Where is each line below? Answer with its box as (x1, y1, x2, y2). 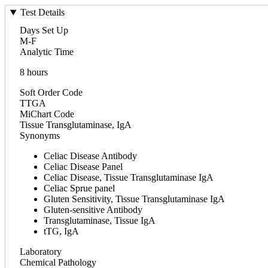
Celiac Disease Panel (44, 161, 123, 172)
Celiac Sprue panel (44, 182, 115, 193)
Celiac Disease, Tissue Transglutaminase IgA (44, 172, 214, 182)
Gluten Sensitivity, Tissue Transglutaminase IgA (44, 193, 225, 204)
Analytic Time (20, 46, 74, 57)
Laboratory (20, 246, 62, 257)
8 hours (20, 66, 48, 77)
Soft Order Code (20, 87, 83, 98)
